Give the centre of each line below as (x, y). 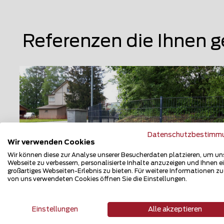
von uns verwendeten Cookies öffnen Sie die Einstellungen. (97, 179)
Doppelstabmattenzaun (94, 199)
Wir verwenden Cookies (51, 142)
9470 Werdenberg (73, 215)
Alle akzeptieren (175, 209)
